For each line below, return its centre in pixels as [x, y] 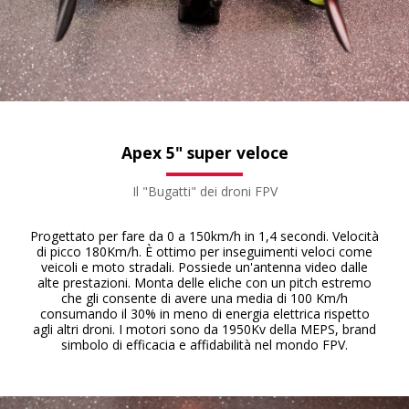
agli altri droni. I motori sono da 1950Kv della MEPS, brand [204, 329]
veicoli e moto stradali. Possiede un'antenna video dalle [204, 267]
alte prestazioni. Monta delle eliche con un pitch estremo [204, 283]
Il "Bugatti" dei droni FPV [204, 191]
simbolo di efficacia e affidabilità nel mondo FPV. [204, 345]
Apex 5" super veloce [204, 152]
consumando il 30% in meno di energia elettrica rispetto [204, 314]
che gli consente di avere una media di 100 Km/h [204, 298]
